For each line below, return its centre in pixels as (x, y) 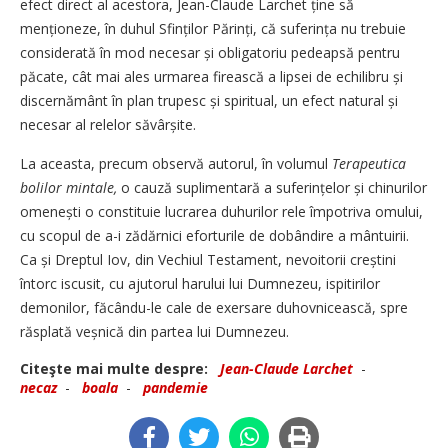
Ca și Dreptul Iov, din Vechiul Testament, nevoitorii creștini (208, 260)
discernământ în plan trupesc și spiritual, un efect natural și (209, 101)
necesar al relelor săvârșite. (108, 125)
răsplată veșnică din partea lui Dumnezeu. (154, 332)
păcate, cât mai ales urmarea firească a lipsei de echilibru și (211, 77)
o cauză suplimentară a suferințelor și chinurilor (274, 188)
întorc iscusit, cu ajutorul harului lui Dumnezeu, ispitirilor (200, 284)
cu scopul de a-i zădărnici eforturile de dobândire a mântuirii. (214, 236)
